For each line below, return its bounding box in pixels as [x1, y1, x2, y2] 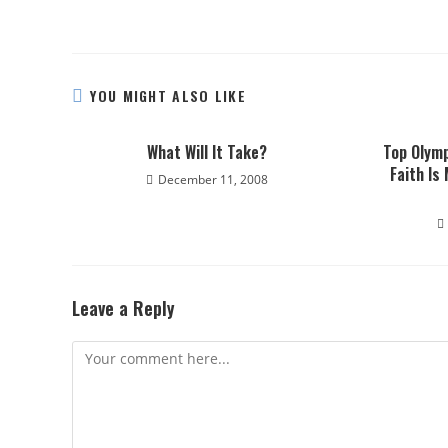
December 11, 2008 [157, 171, 268, 188]
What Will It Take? [146, 140, 267, 164]
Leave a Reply [72, 295, 175, 321]
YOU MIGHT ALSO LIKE [90, 85, 247, 106]
